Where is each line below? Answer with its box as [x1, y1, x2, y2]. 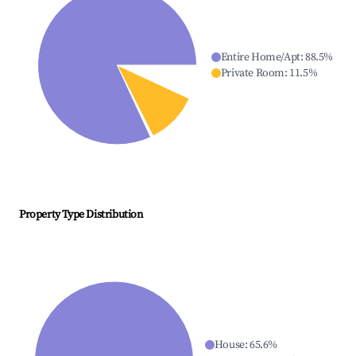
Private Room [220, 66, 284, 81]
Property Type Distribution [19, 207, 143, 222]
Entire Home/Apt [220, 50, 300, 65]
